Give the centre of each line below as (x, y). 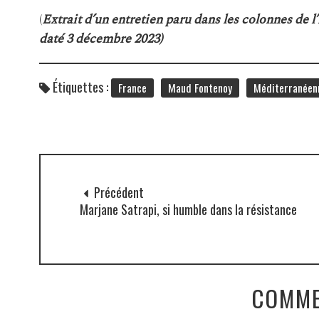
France (132, 87)
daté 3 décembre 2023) (100, 38)
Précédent (117, 192)
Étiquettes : (80, 87)
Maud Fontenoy (200, 87)
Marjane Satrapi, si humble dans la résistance (188, 209)
